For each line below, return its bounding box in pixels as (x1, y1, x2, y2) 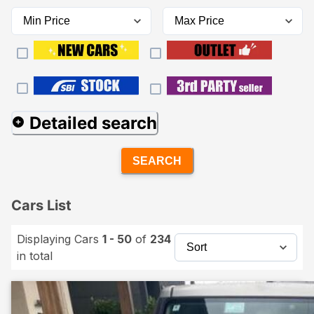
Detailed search (29, 113, 157, 133)
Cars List (11, 197, 71, 214)
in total (17, 249, 53, 263)
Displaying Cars (17, 232, 102, 246)
